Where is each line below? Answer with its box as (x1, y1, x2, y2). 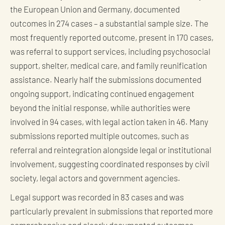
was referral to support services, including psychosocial (10, 48, 210, 57)
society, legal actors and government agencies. (10, 175, 180, 184)
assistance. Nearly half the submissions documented (10, 76, 201, 85)
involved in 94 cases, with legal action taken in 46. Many (10, 119, 208, 128)
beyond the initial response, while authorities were (10, 104, 190, 114)
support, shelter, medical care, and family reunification (10, 62, 207, 71)
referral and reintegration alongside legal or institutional (10, 147, 211, 156)
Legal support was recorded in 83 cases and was (10, 194, 184, 203)
